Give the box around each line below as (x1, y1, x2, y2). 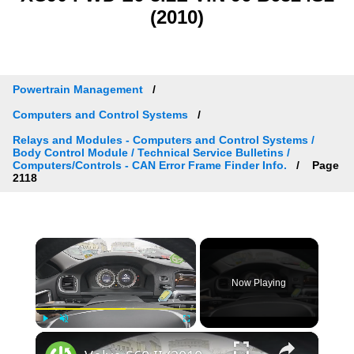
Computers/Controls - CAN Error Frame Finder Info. (13, 158, 287, 171)
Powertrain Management (13, 82, 143, 96)
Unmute (63, 332, 85, 340)
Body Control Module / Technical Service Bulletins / (13, 145, 290, 159)
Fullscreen (186, 332, 215, 340)
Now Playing (232, 277, 287, 289)
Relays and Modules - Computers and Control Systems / (13, 133, 314, 146)
